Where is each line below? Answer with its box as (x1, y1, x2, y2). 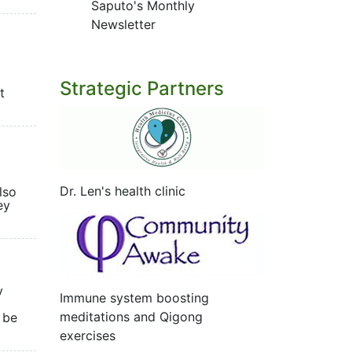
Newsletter (91, 16, 156, 32)
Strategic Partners (60, 77, 224, 100)
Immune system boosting (60, 290, 209, 306)
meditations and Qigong (60, 309, 203, 324)
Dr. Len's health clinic (60, 183, 185, 199)
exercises (60, 328, 115, 343)
